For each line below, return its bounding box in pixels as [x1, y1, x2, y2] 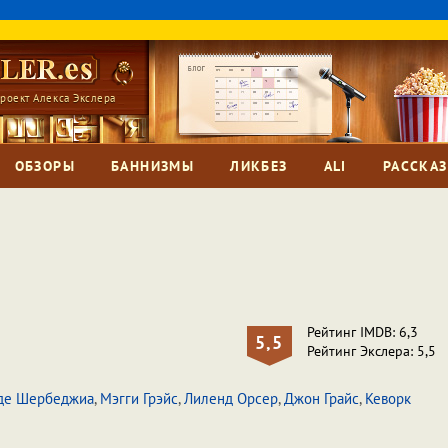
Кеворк [365, 389, 411, 408]
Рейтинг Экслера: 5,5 [306, 342, 436, 360]
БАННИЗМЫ [111, 157, 195, 175]
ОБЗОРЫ [14, 157, 75, 175]
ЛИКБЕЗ [230, 157, 288, 175]
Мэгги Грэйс [100, 389, 178, 408]
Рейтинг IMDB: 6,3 [306, 323, 418, 341]
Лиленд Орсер [184, 389, 278, 408]
